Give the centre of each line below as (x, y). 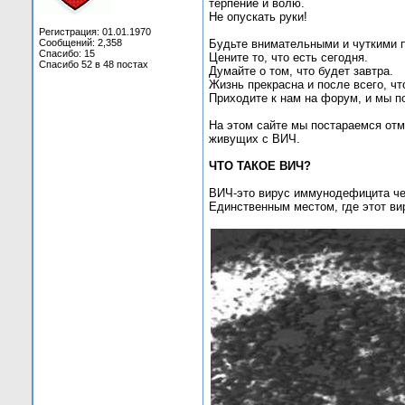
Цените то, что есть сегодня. (288, 58)
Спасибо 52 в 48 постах (94, 64)
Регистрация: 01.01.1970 (95, 32)
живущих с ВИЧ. (254, 139)
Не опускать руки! (258, 17)
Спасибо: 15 (67, 53)
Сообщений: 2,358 (80, 42)
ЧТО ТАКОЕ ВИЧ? (260, 166)
